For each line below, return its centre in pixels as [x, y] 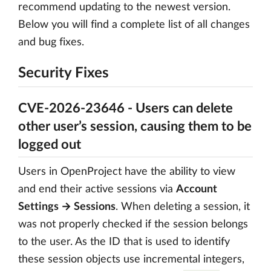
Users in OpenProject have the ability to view [127, 172]
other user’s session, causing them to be [135, 126]
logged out [50, 145]
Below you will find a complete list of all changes [134, 25]
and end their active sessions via [97, 189]
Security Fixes [64, 73]
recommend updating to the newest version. [124, 7]
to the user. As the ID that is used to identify [124, 242]
